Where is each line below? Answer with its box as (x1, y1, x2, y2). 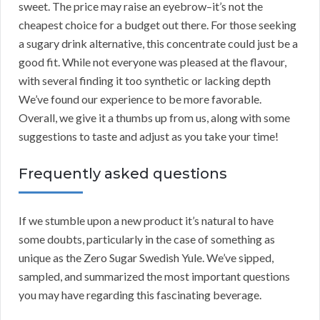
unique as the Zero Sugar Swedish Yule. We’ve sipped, (19, 251, 274, 265)
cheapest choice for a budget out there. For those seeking (19, 18, 296, 32)
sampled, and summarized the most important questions (19, 269, 290, 284)
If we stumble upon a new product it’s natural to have (19, 214, 274, 228)
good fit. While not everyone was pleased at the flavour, (19, 55, 286, 69)
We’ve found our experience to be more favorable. (19, 92, 261, 106)
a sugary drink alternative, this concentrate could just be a (19, 36, 298, 51)
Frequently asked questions (19, 165, 227, 183)
